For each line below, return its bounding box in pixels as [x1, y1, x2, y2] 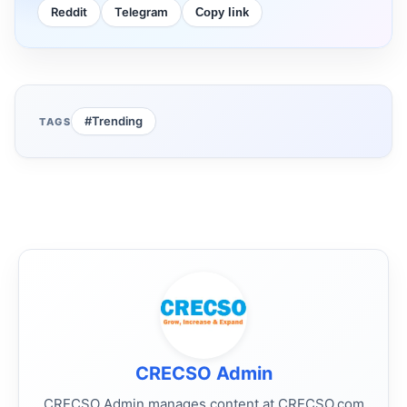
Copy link [195, 5, 249, 20]
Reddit [51, 5, 87, 20]
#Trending [84, 114, 144, 129]
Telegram [114, 5, 168, 20]
